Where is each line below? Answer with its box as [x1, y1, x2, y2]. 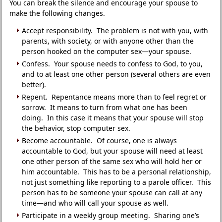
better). [22, 80, 47, 89]
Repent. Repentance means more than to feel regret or [22, 92, 207, 102]
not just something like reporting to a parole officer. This [22, 177, 212, 187]
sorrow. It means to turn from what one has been [22, 103, 188, 112]
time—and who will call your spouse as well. [22, 198, 169, 208]
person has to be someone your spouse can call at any [22, 188, 203, 197]
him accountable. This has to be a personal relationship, [22, 167, 212, 176]
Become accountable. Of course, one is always [22, 136, 177, 145]
